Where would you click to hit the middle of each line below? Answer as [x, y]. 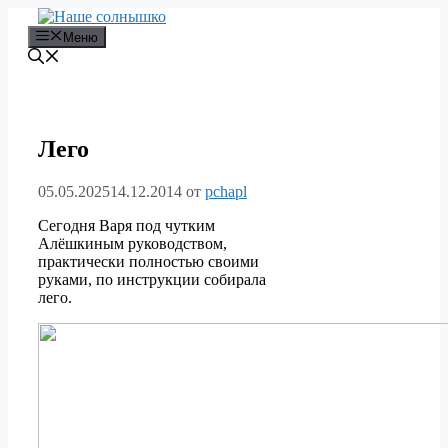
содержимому [54, 51]
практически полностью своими [148, 262]
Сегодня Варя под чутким [126, 226]
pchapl [226, 192]
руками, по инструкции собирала [152, 280]
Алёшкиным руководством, [132, 244]
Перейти [36, 15]
